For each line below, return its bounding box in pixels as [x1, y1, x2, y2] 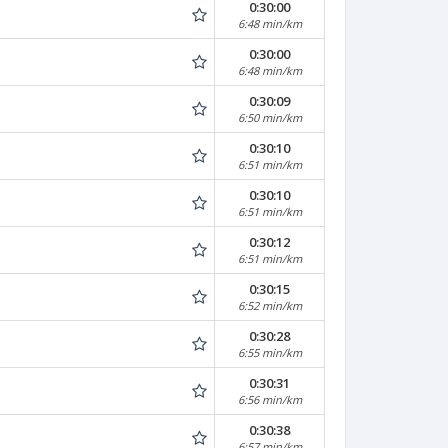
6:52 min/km [237, 298, 302, 313]
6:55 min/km [237, 345, 302, 360]
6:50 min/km [237, 110, 302, 125]
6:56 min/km [237, 392, 302, 407]
